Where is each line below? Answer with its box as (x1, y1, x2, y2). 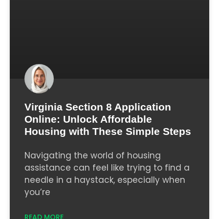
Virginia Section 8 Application (24, 101, 171, 113)
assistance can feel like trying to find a (24, 162, 190, 174)
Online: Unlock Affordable (24, 113, 152, 125)
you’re (24, 186, 50, 198)
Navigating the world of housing (24, 150, 161, 162)
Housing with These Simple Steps (24, 126, 191, 137)
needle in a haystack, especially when (24, 174, 185, 186)
